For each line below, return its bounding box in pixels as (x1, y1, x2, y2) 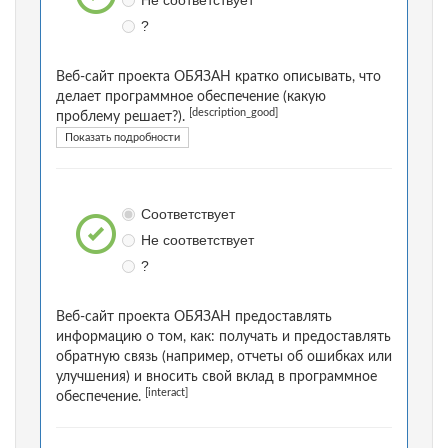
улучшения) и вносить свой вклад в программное (56, 370, 377, 385)
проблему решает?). (56, 110, 189, 125)
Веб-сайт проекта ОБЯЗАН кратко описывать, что (56, 70, 381, 85)
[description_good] (189, 108, 278, 119)
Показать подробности (65, 132, 180, 144)
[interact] (145, 388, 188, 399)
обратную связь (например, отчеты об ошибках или (56, 350, 392, 365)
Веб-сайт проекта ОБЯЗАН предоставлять (56, 310, 332, 325)
